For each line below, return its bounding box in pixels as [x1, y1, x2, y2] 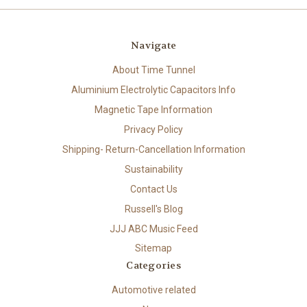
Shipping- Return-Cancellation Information [62, 143, 245, 155]
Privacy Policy [124, 123, 183, 135]
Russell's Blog [124, 203, 183, 214]
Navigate [131, 38, 176, 51]
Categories [126, 259, 181, 272]
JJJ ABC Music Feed [109, 223, 198, 234]
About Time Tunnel [112, 64, 195, 75]
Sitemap [135, 243, 172, 254]
